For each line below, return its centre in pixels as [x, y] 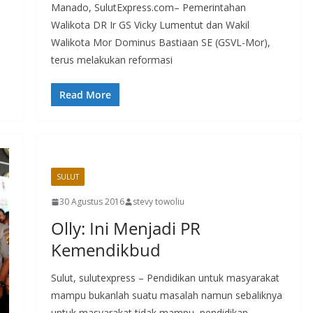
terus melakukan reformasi [111, 60]
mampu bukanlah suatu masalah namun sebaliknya [166, 296]
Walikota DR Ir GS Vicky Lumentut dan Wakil [150, 25]
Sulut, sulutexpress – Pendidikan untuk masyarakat [165, 278]
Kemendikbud [105, 250]
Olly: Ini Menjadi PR [125, 228]
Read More [85, 95]
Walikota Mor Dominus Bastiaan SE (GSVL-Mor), [160, 43]
